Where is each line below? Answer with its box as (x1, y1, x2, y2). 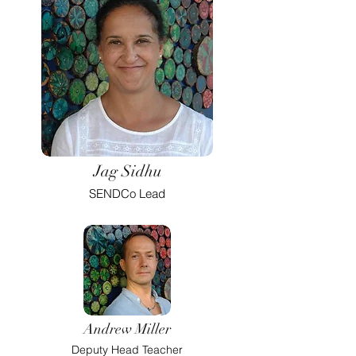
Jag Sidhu (93, 161, 161, 181)
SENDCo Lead (89, 186, 165, 201)
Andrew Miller (83, 320, 171, 338)
